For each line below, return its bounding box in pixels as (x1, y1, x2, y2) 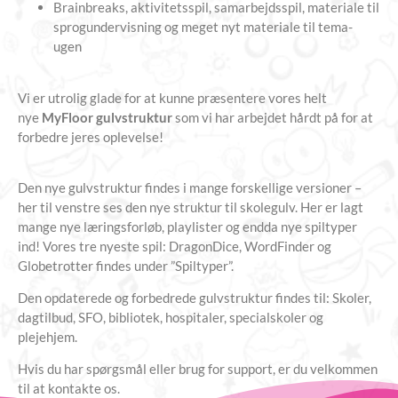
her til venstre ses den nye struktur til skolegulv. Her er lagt (18, 198, 363, 215)
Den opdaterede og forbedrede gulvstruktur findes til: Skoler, (18, 289, 371, 306)
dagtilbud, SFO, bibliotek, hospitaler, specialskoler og (18, 308, 323, 325)
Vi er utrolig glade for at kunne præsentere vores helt (18, 90, 327, 107)
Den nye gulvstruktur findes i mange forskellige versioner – (18, 179, 362, 195)
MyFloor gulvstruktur (42, 109, 172, 126)
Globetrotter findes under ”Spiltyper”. (18, 257, 234, 274)
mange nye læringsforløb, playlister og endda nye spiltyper (18, 218, 357, 235)
